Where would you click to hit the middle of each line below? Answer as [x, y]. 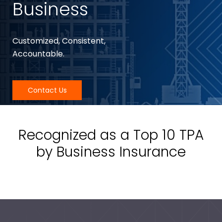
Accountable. [38, 54]
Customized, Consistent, [59, 41]
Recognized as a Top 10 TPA [111, 135]
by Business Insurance [111, 152]
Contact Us [47, 90]
